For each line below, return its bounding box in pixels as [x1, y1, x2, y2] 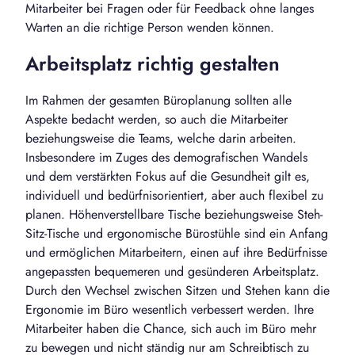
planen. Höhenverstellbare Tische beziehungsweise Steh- [25, 205, 323, 224]
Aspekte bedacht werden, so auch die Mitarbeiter [25, 110, 288, 129]
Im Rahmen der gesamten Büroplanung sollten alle [25, 91, 292, 110]
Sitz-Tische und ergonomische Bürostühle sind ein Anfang [25, 224, 328, 243]
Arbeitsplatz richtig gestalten [25, 50, 280, 78]
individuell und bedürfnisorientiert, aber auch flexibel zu [25, 186, 323, 205]
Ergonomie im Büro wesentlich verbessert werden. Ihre [25, 300, 314, 319]
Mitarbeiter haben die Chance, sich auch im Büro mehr [25, 319, 316, 338]
